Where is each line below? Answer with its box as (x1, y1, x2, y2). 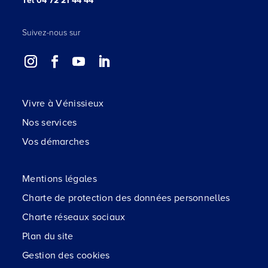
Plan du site (22, 230, 74, 242)
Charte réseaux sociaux (22, 211, 126, 223)
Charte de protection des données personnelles (22, 191, 230, 204)
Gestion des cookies (22, 249, 110, 261)
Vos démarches (22, 135, 89, 148)
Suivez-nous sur (22, 27, 80, 38)
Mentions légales (22, 172, 97, 185)
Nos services (22, 116, 77, 129)
